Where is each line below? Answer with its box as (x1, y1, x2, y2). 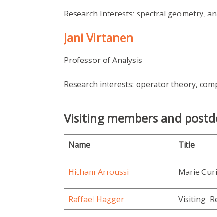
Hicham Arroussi (68, 167, 129, 178)
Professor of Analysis (64, 55, 142, 66)
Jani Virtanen (64, 30, 134, 46)
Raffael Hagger (68, 194, 124, 205)
